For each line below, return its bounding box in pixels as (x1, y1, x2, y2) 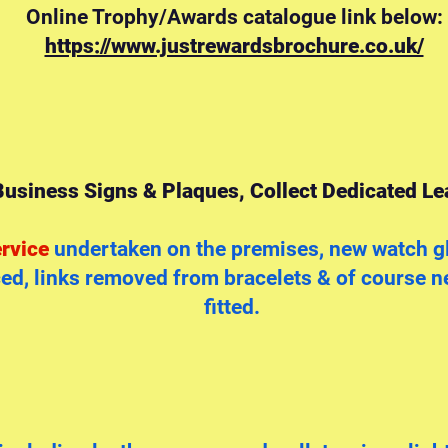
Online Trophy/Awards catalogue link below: (25, 5, 443, 29)
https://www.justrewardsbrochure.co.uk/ (44, 34, 424, 58)
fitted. (203, 295, 265, 319)
